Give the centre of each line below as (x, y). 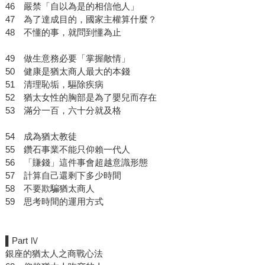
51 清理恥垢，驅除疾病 (54, 84)
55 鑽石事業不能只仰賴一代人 (67, 149)
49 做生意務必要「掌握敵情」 (67, 58)
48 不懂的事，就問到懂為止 (63, 32)
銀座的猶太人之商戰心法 (54, 253)
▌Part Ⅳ (22, 240)
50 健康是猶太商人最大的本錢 (67, 71)
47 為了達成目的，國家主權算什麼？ (81, 19)
